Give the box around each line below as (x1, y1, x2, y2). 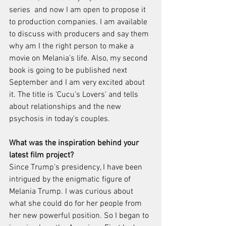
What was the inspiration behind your (9, 138, 141, 149)
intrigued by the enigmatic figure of (9, 175, 133, 185)
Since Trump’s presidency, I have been (9, 162, 144, 173)
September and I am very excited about (9, 78, 147, 88)
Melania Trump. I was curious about (9, 187, 135, 197)
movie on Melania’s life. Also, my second (9, 53, 150, 64)
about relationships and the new (9, 102, 123, 112)
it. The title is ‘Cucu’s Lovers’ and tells (9, 90, 140, 100)
